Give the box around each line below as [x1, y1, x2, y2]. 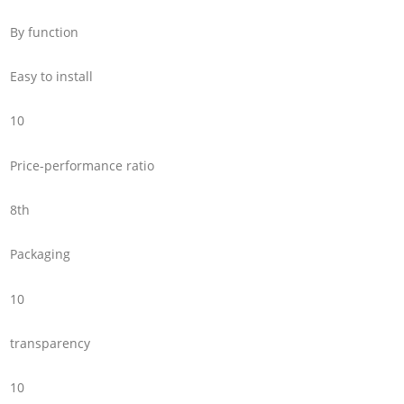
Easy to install [10, 67, 94, 85]
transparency [10, 335, 91, 353]
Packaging [10, 245, 71, 263]
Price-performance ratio [10, 156, 155, 174]
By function [10, 23, 79, 41]
